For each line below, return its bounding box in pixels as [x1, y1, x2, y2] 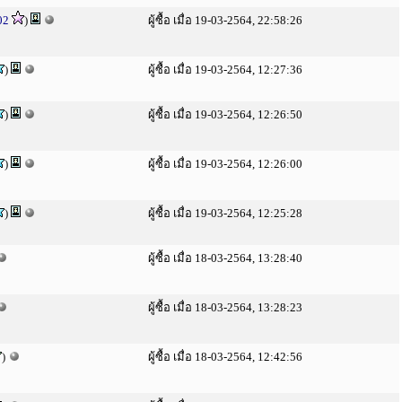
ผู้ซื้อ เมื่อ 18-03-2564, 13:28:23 [148, 301, 302, 314]
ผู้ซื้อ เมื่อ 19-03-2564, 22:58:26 [148, 13, 302, 27]
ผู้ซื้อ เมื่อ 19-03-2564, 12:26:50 [148, 108, 302, 121]
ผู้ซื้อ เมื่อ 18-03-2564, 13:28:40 [148, 251, 302, 265]
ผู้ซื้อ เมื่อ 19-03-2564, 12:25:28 [148, 206, 302, 220]
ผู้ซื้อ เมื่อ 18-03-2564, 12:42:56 [148, 350, 302, 363]
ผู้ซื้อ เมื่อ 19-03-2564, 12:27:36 [148, 63, 302, 76]
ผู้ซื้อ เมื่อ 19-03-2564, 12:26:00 [148, 157, 302, 170]
